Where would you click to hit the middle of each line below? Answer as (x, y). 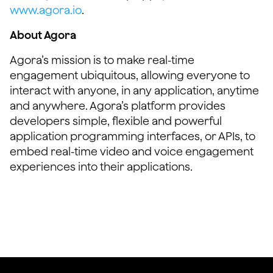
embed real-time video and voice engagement (132, 151)
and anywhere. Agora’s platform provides (118, 106)
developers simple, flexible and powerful (116, 121)
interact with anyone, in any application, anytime (134, 90)
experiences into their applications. (101, 167)
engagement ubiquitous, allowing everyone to (130, 75)
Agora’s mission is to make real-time (102, 60)
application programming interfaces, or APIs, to (133, 136)
